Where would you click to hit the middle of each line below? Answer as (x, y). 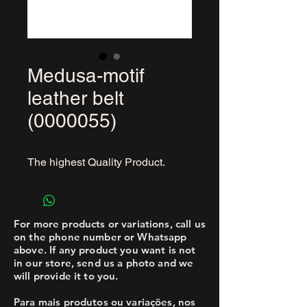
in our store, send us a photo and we (104, 263)
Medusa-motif (86, 75)
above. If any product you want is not (105, 250)
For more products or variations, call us (110, 224)
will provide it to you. (66, 276)
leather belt (76, 98)
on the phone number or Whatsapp (100, 237)
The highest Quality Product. (96, 162)
